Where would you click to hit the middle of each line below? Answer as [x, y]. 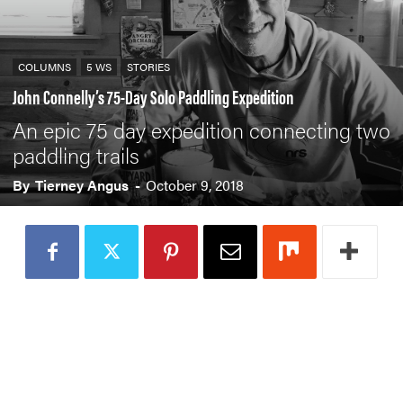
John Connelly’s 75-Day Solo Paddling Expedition [153, 96]
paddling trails [76, 155]
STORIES [148, 67]
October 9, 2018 [195, 185]
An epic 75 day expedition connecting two [201, 130]
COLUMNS [45, 67]
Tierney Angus [82, 185]
